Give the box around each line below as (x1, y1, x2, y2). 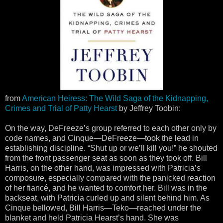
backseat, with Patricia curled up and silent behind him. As (5, 193, 210, 202)
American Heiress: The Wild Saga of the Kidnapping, (22, 94, 208, 103)
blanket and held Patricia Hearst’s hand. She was (5, 213, 179, 222)
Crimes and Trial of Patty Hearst (5, 104, 117, 112)
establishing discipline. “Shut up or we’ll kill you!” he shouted (5, 143, 218, 152)
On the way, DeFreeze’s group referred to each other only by (5, 123, 217, 132)
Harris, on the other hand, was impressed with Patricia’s (5, 163, 201, 172)
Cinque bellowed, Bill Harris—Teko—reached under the (5, 203, 201, 212)
